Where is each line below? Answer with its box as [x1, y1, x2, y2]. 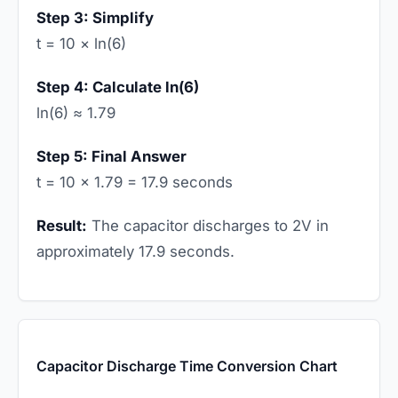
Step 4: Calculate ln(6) [36, 77, 199, 96]
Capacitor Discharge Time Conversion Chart [36, 356, 338, 375]
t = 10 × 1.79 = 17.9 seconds [36, 172, 233, 191]
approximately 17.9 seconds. [36, 242, 235, 260]
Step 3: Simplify [36, 8, 154, 27]
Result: [36, 216, 87, 235]
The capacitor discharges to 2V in [87, 216, 329, 235]
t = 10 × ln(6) [36, 34, 126, 52]
